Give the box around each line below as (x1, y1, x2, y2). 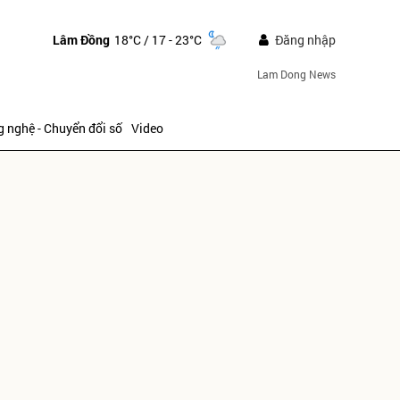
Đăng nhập (274, 31, 336, 48)
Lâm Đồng (52, 30, 110, 48)
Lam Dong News (256, 67, 336, 81)
